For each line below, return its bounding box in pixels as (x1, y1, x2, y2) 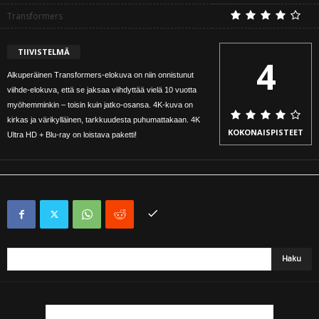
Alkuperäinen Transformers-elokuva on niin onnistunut (7, 70, 194, 80)
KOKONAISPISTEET (228, 127, 303, 138)
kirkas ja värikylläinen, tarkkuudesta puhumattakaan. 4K (7, 115, 200, 125)
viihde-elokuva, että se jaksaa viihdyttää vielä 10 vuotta (7, 85, 197, 95)
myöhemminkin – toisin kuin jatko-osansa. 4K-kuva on (7, 100, 193, 110)
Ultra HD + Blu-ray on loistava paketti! (7, 130, 137, 140)
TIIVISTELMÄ (18, 46, 70, 58)
